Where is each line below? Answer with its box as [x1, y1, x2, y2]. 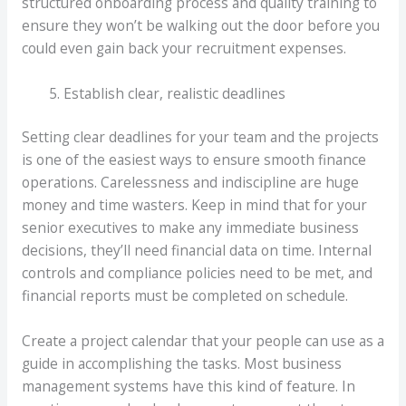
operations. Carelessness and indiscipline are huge [21, 171, 359, 192]
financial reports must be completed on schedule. [21, 285, 348, 305]
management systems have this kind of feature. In [21, 375, 355, 396]
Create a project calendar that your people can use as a [21, 330, 384, 351]
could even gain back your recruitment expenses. [21, 37, 346, 58]
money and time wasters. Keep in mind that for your [21, 194, 367, 215]
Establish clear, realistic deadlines [63, 82, 286, 103]
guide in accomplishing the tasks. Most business [21, 353, 342, 373]
